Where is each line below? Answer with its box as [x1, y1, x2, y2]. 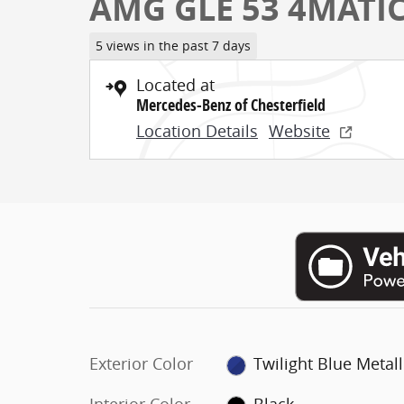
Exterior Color [89, 353, 193, 375]
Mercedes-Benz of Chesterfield [136, 93, 326, 116]
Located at [136, 73, 215, 96]
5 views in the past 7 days [95, 37, 251, 54]
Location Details [136, 119, 258, 142]
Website [269, 119, 330, 142]
